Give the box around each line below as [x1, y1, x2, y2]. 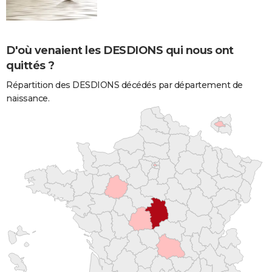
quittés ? [6, 58, 55, 72]
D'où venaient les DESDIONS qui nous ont [6, 43, 234, 57]
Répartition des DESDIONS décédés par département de [6, 79, 243, 90]
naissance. [6, 92, 49, 104]
